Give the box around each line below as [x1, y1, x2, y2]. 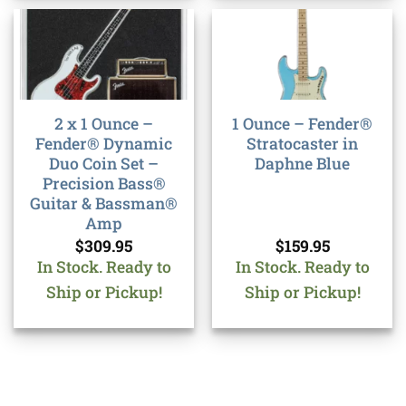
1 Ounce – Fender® [232, 112, 372, 134]
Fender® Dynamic [35, 132, 172, 154]
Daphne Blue [255, 152, 350, 174]
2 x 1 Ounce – [54, 112, 153, 134]
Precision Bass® [42, 172, 166, 194]
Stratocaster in [246, 132, 358, 154]
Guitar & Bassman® [30, 192, 178, 214]
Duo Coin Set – [49, 152, 159, 174]
